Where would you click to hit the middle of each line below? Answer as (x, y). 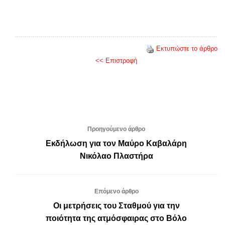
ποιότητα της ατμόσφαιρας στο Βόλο (116, 218)
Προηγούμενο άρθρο (116, 129)
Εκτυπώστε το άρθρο (187, 49)
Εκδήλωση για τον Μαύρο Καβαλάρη (116, 144)
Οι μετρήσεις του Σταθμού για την (116, 206)
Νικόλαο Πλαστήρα (116, 156)
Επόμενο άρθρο (116, 192)
